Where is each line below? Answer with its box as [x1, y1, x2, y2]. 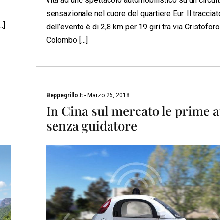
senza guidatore [46, 117, 137, 135]
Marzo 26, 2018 [85, 92, 130, 99]
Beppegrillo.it [46, 92, 84, 99]
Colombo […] [46, 35, 88, 45]
